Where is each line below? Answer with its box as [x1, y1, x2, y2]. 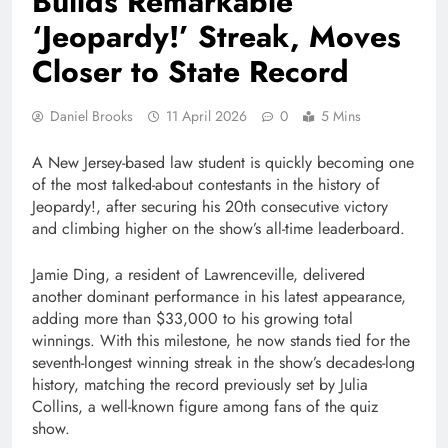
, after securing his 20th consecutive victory [96, 195, 388, 219]
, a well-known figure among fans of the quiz [78, 395, 378, 419]
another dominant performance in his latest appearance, [32, 285, 406, 309]
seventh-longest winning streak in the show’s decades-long [32, 351, 415, 375]
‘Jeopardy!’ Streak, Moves [32, 15, 401, 59]
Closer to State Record [32, 50, 349, 94]
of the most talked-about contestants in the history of [32, 173, 380, 197]
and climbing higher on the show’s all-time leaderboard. [32, 217, 405, 241]
